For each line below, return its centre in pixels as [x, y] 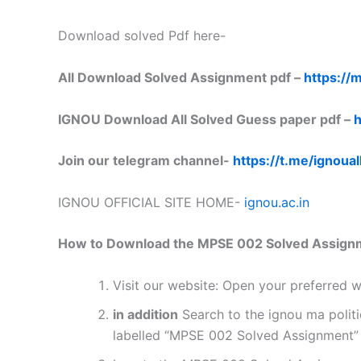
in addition [145, 314]
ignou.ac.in [277, 202]
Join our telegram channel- [145, 161]
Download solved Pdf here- [142, 36]
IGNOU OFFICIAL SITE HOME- [151, 202]
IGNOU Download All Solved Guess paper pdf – [206, 119]
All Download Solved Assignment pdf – [181, 77]
